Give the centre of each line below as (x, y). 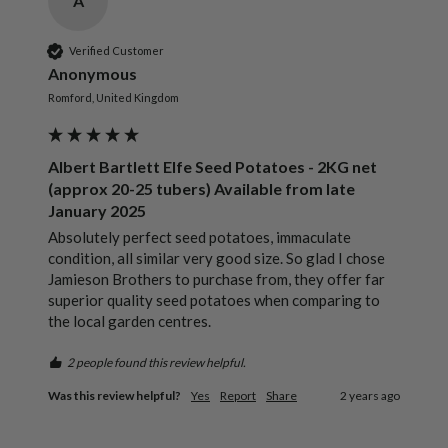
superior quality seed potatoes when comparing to (214, 299)
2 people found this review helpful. (156, 362)
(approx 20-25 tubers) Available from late (201, 188)
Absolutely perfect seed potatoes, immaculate (199, 236)
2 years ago (370, 395)
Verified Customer (116, 51)
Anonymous (92, 73)
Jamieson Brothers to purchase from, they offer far (216, 278)
